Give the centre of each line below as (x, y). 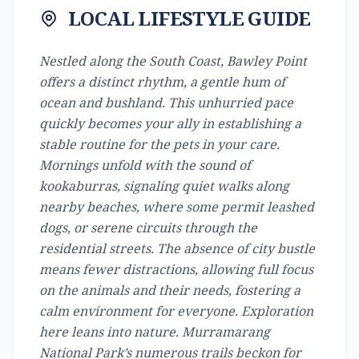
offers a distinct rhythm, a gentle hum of (162, 82)
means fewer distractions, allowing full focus (176, 269)
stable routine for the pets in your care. (159, 144)
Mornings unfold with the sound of (145, 165)
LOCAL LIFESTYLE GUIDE (190, 18)
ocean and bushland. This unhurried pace (166, 103)
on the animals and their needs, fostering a (170, 290)
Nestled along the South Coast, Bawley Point (173, 61)
